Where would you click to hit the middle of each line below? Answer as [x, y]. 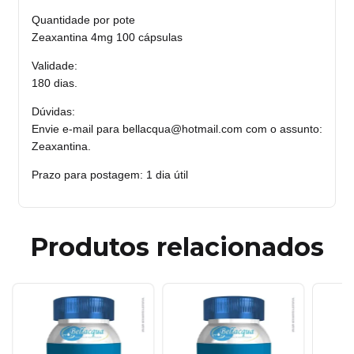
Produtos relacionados [177, 247]
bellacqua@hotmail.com [183, 128]
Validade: [55, 65]
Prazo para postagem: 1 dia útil [110, 174]
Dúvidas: [53, 111]
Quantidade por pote [83, 19]
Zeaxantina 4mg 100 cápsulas [107, 37]
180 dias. [55, 83]
